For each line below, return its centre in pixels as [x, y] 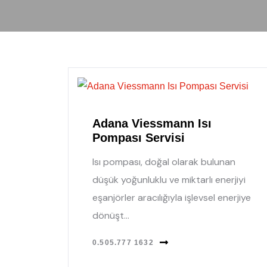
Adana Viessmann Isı [152, 123]
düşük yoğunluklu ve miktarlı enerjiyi [169, 179]
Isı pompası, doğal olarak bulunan [164, 162]
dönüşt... [111, 215]
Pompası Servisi [139, 137]
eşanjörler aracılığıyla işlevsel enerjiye [172, 197]
